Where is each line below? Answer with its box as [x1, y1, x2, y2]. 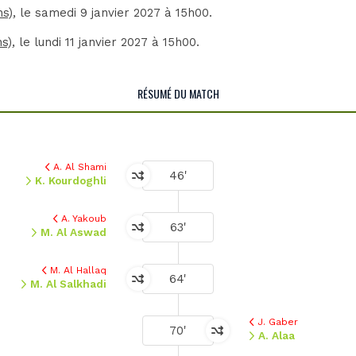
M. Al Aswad [41, 225, 106, 238]
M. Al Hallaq [50, 264, 106, 276]
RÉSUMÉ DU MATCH [137, 84, 219, 102]
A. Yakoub [61, 212, 106, 224]
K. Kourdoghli [35, 173, 106, 187]
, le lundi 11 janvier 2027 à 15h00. [12, 34, 200, 49]
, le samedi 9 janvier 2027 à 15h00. [13, 5, 213, 20]
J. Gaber [257, 315, 298, 327]
